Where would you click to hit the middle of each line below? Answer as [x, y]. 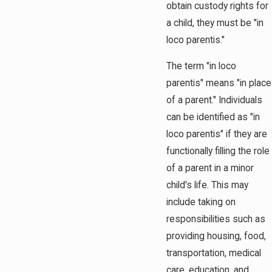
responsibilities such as [216, 219]
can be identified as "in [213, 117]
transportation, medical [214, 253]
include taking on [201, 202]
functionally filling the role [218, 151]
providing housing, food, [216, 236]
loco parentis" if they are [217, 134]
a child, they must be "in [215, 23]
